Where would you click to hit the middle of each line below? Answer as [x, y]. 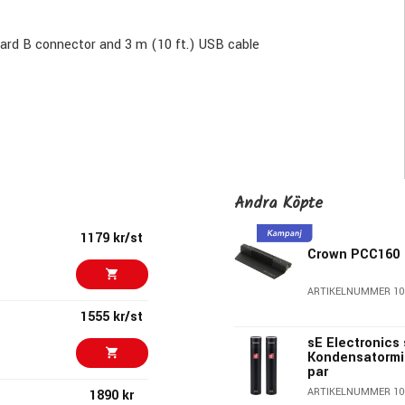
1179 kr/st [112, 238]
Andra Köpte [278, 203]
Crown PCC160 [354, 255]
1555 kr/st [112, 316]
